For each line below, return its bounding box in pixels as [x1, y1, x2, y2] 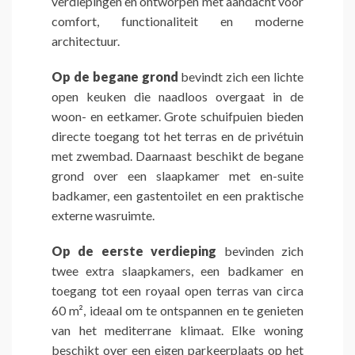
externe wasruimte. [52, 208, 155, 223]
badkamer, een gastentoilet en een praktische [52, 188, 303, 204]
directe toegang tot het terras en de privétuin [52, 128, 303, 144]
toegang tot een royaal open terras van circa [52, 283, 303, 299]
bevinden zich [216, 243, 304, 259]
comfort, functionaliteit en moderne [52, 13, 303, 29]
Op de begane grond [52, 69, 178, 85]
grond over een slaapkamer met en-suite [52, 168, 303, 184]
